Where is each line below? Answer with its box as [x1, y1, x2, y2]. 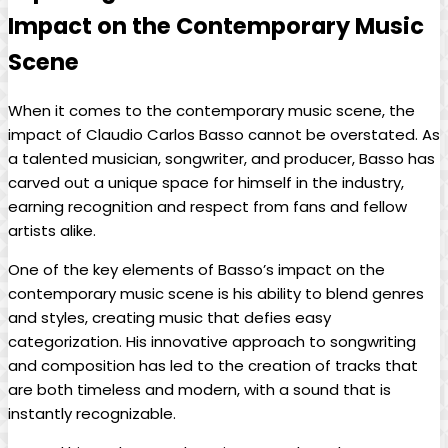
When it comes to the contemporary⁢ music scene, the [8, 99, 415, 121]
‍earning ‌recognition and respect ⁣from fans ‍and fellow [8, 195, 407, 217]
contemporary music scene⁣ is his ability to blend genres [8, 282, 424, 304]
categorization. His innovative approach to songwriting [8, 330, 416, 352]
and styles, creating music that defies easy [8, 306, 331, 328]
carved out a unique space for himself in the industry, [8, 171, 404, 193]
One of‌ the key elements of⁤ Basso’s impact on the [8, 258, 385, 280]
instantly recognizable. [8, 402, 176, 424]
